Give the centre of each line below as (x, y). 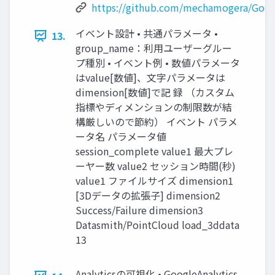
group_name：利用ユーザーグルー (154, 48)
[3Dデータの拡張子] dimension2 (148, 195)
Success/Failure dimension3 (139, 210)
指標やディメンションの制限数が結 (154, 107)
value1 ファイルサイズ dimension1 (154, 180)
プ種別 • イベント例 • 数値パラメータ (158, 63)
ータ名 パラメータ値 (121, 136)
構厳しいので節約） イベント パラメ (157, 122)
